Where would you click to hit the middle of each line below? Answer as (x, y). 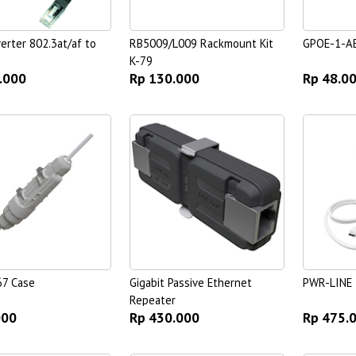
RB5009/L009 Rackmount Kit (201, 44)
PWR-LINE (327, 282)
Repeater (152, 300)
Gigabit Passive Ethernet (190, 282)
